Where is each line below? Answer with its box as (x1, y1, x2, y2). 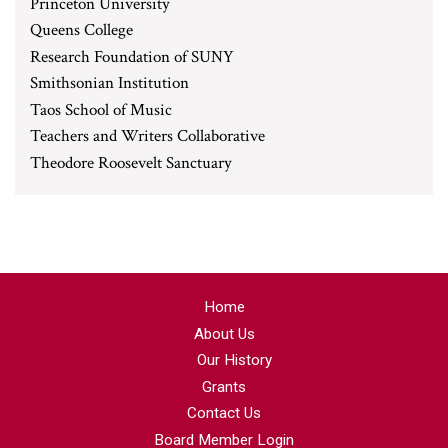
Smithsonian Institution (30, 72, 189, 94)
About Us (193, 324, 255, 343)
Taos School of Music (30, 98, 172, 121)
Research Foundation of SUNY (30, 45, 234, 68)
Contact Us (187, 404, 261, 422)
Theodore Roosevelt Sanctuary (30, 151, 232, 174)
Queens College (30, 19, 133, 41)
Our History (196, 351, 272, 369)
